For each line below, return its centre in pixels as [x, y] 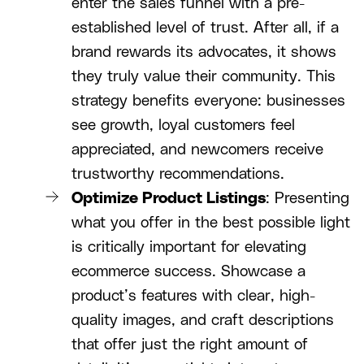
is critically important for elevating [189, 248]
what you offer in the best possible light [211, 223]
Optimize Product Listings [169, 199]
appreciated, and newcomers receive [197, 150]
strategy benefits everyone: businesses [208, 102]
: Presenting [308, 199]
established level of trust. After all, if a [205, 28]
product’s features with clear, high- [193, 297]
